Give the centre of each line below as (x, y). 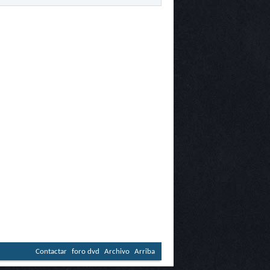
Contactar (51, 252)
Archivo (117, 252)
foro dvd (86, 252)
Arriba (145, 252)
